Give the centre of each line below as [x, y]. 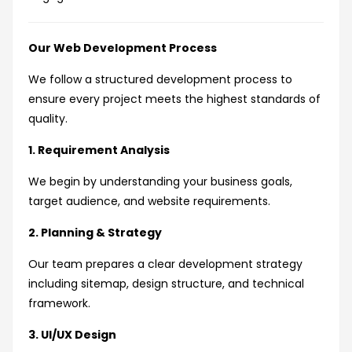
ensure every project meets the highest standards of [174, 99]
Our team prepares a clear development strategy [165, 264]
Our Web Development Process [123, 48]
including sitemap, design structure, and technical [166, 284]
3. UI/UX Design [72, 335]
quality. [48, 119]
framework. [59, 304]
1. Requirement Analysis [99, 150]
